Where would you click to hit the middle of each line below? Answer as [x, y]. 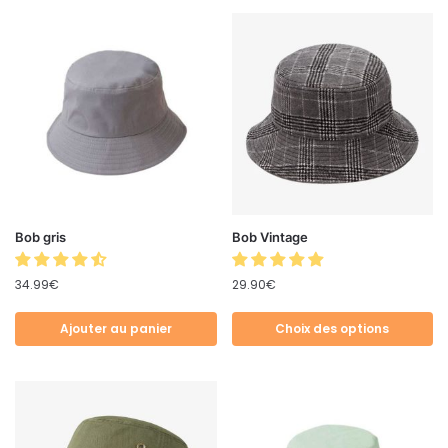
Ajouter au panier [115, 328]
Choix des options [332, 328]
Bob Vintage [269, 236]
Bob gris [40, 236]
